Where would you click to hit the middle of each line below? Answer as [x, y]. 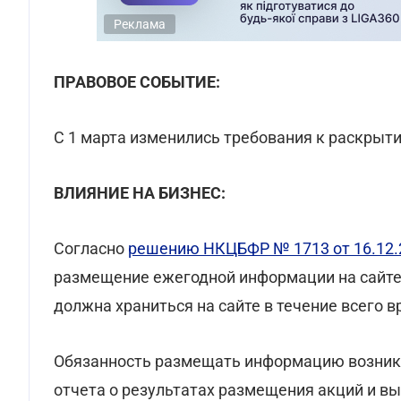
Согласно [91, 248]
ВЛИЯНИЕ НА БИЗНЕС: [140, 193]
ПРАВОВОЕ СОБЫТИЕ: [137, 82]
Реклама [140, 24]
